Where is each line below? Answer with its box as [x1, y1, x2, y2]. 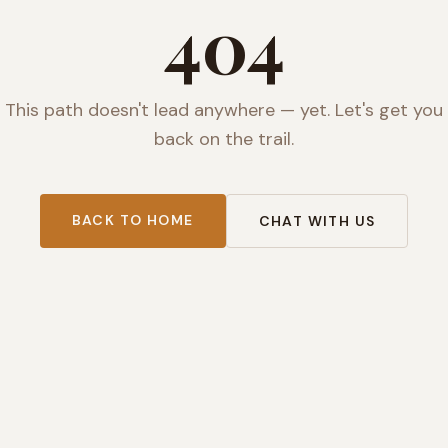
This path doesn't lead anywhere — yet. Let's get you [5, 98, 443, 122]
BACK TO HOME [71, 211, 194, 229]
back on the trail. [154, 127, 294, 151]
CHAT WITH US [258, 212, 376, 230]
